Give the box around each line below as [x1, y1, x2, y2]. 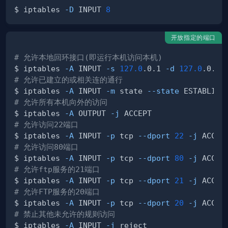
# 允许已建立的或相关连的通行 [14, 75, 123, 84]
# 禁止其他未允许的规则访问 [14, 210, 115, 219]
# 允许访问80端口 [14, 142, 78, 152]
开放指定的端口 [170, 34, 216, 42]
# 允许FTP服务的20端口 [14, 187, 100, 196]
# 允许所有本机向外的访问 [14, 98, 107, 107]
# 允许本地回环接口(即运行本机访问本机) [14, 53, 162, 62]
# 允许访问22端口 [14, 120, 78, 129]
